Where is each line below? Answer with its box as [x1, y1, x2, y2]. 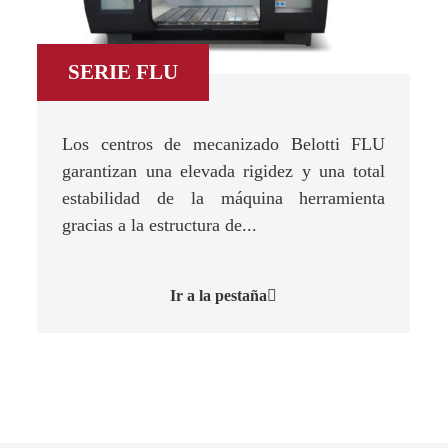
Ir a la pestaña [170, 287, 268, 304]
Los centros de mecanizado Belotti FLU [62, 134, 386, 154]
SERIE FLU [68, 60, 179, 84]
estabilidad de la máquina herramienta [62, 188, 386, 208]
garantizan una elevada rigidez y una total [62, 161, 386, 181]
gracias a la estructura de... [62, 215, 258, 235]
